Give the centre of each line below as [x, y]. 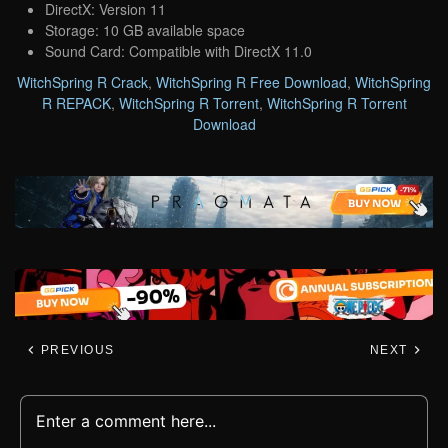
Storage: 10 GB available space [145, 29]
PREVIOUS [75, 350]
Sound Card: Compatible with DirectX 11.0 [178, 50]
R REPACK [76, 102]
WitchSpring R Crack [82, 81]
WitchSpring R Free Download [251, 81]
